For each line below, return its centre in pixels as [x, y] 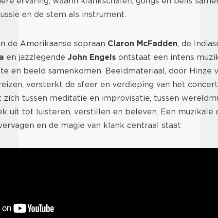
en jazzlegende [36, 57]
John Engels [91, 57]
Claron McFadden [142, 44]
